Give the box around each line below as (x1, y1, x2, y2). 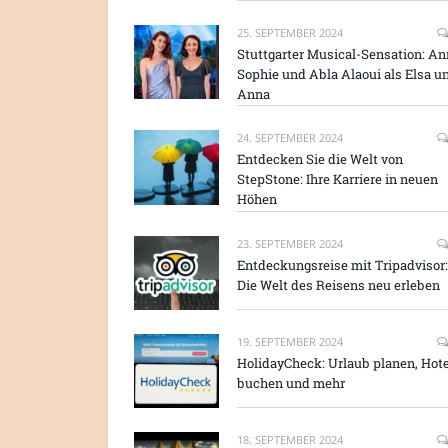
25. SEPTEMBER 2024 (237, 25, 343, 41)
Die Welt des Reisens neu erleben (237, 275, 440, 294)
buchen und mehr (237, 373, 345, 392)
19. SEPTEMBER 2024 (237, 333, 343, 349)
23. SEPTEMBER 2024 (237, 235, 343, 251)
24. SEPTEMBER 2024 (237, 130, 343, 146)
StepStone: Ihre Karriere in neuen (237, 170, 438, 189)
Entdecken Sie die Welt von (237, 150, 403, 169)
